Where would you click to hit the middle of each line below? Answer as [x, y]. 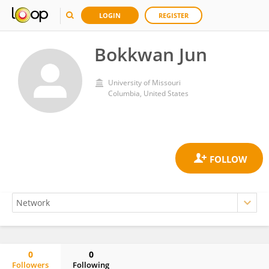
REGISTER [174, 15]
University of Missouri [144, 83]
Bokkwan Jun [151, 54]
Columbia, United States [148, 93]
